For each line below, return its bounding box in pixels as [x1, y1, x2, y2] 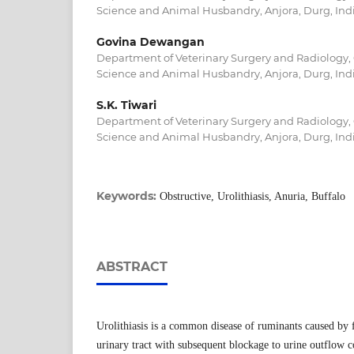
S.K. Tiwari [96, 97, 156, 112]
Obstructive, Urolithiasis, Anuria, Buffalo [160, 190, 345, 202]
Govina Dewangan [96, 34, 205, 49]
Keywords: [96, 189, 160, 203]
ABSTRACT [96, 259, 168, 274]
